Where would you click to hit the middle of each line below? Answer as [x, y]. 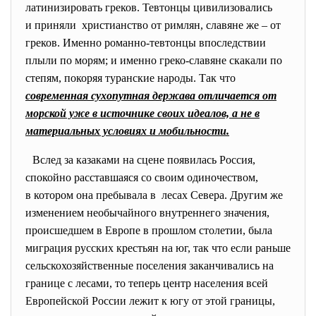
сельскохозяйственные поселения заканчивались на [150, 266]
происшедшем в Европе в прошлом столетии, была [149, 230]
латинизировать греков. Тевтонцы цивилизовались [149, 7]
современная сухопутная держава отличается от [151, 96]
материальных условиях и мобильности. [127, 131]
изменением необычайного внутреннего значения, [147, 213]
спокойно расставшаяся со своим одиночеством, [142, 177]
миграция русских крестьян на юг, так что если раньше [158, 248]
